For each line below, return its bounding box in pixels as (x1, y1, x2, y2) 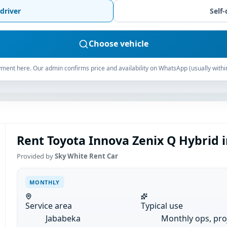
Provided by (16, 152, 55, 161)
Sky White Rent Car (54, 152, 118, 161)
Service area (25, 200, 72, 212)
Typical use (140, 200, 183, 212)
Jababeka (45, 213, 81, 224)
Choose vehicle (89, 38, 148, 50)
